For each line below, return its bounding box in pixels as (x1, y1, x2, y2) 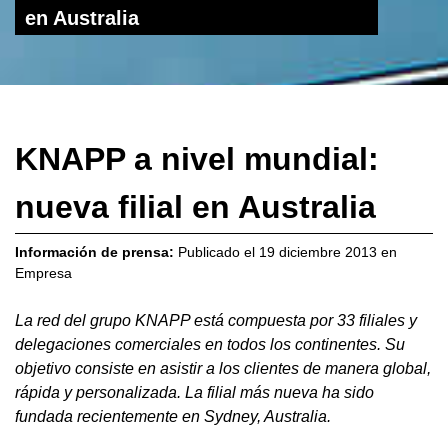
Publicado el (174, 244, 259, 261)
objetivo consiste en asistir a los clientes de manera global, (15, 360, 431, 378)
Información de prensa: (15, 244, 174, 261)
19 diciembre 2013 (259, 244, 377, 261)
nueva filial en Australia (15, 189, 376, 226)
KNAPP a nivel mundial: (15, 141, 379, 178)
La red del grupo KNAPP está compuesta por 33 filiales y (15, 312, 417, 330)
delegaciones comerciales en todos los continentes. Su (15, 336, 405, 354)
